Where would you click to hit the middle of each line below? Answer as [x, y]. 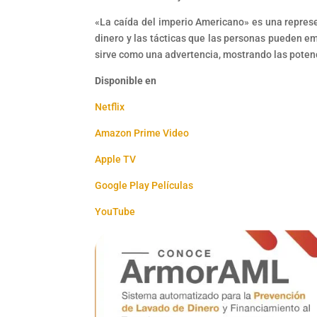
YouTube [115, 211]
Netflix [110, 106]
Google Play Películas [144, 185]
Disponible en [126, 80]
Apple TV [116, 159]
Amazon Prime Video [142, 133]
